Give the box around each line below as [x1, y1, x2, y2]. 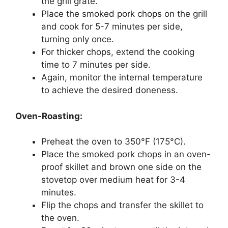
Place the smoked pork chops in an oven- [41, 149, 211, 160]
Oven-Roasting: [15, 110, 82, 121]
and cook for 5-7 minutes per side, [41, 21, 183, 32]
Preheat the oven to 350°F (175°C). [41, 136, 186, 147]
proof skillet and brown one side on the [41, 162, 202, 173]
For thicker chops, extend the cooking [41, 47, 194, 58]
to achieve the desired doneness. [41, 85, 178, 96]
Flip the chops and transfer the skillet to [41, 200, 204, 211]
